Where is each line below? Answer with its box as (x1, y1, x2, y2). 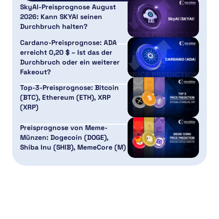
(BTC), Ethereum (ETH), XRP (20, 93, 110, 102)
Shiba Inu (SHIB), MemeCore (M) (20, 143, 126, 152)
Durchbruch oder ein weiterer (20, 57, 120, 66)
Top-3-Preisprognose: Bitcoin (20, 83, 119, 92)
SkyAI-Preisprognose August (20, 2, 116, 12)
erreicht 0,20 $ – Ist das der (20, 47, 112, 57)
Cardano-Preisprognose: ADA (20, 38, 117, 47)
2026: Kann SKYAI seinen (20, 12, 102, 22)
